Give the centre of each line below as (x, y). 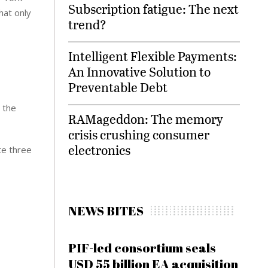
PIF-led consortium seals (142, 248)
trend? (88, 24)
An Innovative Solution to (140, 71)
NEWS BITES (106, 211)
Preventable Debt (118, 87)
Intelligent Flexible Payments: (153, 56)
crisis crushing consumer (139, 134)
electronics (100, 150)
